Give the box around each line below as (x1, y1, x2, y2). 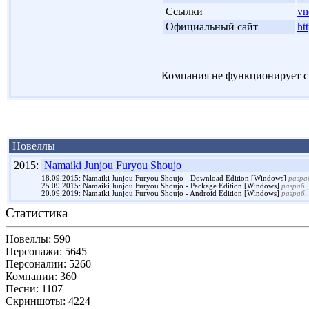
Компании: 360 (6, 270, 77, 282)
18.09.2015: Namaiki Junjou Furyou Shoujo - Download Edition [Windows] (41, 174, 288, 182)
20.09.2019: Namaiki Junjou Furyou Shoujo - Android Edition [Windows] (41, 189, 281, 197)
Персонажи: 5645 (6, 245, 87, 257)
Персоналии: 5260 (6, 257, 91, 270)
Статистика (6, 205, 68, 220)
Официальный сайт (166, 20, 258, 32)
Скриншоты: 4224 (6, 295, 90, 307)
